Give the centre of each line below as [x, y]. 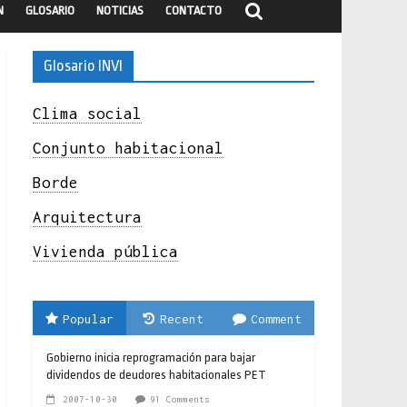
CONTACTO [194, 10]
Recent [181, 318]
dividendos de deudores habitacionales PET [156, 374]
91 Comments [180, 399]
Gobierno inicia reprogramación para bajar [151, 357]
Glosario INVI [83, 65]
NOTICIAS [120, 10]
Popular [89, 318]
